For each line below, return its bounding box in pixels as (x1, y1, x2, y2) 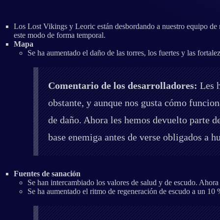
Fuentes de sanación (14, 169, 81, 178)
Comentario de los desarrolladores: (48, 80, 197, 91)
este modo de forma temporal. (14, 30, 106, 39)
